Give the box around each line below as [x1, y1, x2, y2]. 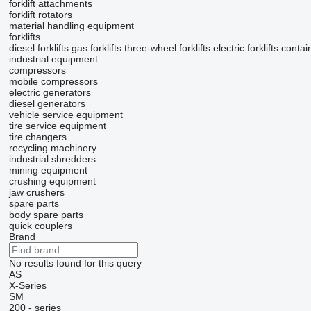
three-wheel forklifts [124, 42, 210, 53]
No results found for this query [8, 258, 142, 269]
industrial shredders [8, 153, 96, 165]
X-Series [8, 280, 47, 291]
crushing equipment [8, 176, 96, 187]
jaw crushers [8, 187, 65, 198]
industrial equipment [8, 53, 98, 65]
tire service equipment [8, 120, 106, 131]
